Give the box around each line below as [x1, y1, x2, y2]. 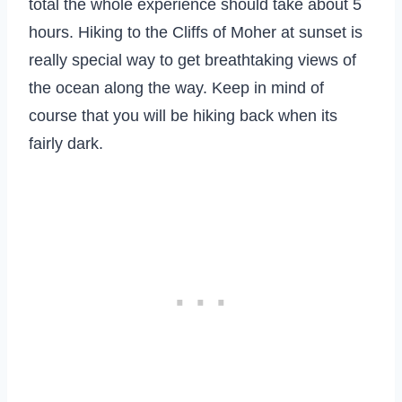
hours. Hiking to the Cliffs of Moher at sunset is [29, 22, 363, 41]
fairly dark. [29, 134, 103, 153]
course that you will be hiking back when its [29, 106, 337, 125]
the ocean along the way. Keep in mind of [29, 78, 324, 97]
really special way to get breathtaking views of [29, 50, 356, 69]
